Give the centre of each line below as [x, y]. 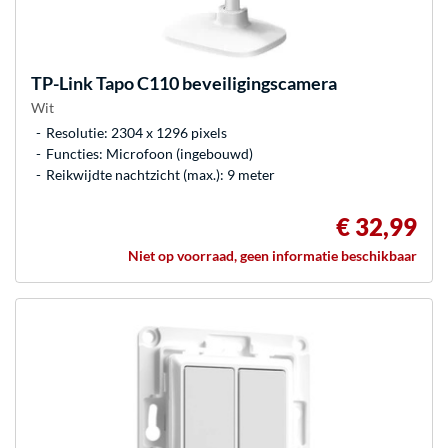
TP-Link [62, 82]
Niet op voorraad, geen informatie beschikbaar [272, 255]
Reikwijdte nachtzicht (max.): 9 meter [160, 174]
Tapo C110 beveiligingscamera [215, 82]
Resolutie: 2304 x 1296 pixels [136, 132]
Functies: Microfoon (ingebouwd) [149, 153]
